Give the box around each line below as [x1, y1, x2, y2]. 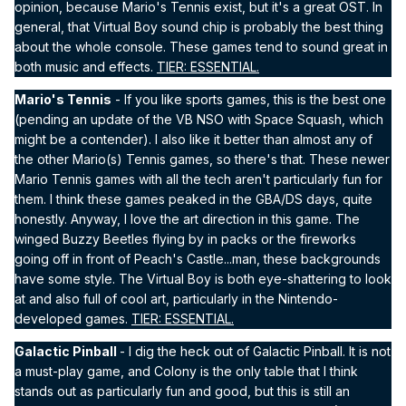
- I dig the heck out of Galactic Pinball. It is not [120, 343, 391, 359]
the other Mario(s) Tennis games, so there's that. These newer [14, 150, 390, 167]
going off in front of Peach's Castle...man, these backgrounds [14, 250, 381, 266]
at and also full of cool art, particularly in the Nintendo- [14, 290, 338, 306]
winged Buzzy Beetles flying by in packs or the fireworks [14, 230, 356, 246]
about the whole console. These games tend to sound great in [14, 38, 388, 54]
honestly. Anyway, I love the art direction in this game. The [14, 210, 360, 227]
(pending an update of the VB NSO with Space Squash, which [14, 111, 383, 127]
